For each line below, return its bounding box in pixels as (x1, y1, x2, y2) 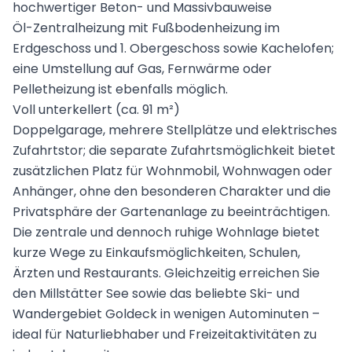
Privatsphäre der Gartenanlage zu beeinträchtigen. (13, 203, 330, 222)
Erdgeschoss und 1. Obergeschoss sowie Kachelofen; (13, 39, 334, 58)
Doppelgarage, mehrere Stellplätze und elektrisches (13, 121, 337, 140)
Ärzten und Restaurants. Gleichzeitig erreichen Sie (13, 264, 320, 283)
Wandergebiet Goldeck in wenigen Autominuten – (13, 305, 320, 324)
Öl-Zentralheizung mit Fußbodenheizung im (13, 19, 280, 38)
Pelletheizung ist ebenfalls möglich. (13, 80, 228, 99)
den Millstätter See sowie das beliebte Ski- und (13, 284, 299, 303)
